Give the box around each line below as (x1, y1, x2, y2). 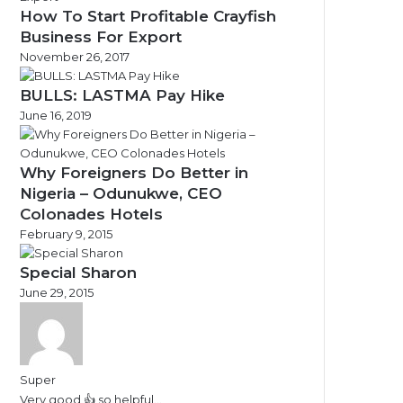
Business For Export (20, 28, 182, 46)
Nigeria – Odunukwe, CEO (20, 184, 222, 202)
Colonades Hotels (20, 205, 163, 223)
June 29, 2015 (20, 285, 94, 300)
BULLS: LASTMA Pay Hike (20, 86, 225, 104)
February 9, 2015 (20, 227, 112, 241)
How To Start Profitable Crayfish (20, 7, 276, 25)
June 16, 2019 (20, 108, 92, 122)
